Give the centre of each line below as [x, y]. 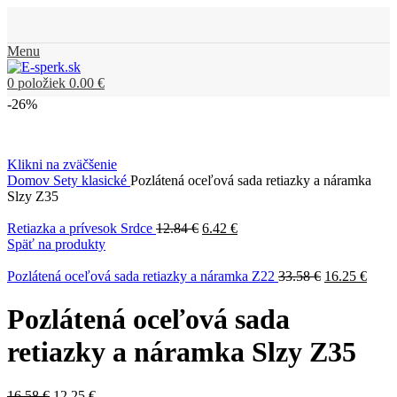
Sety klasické [92, 180]
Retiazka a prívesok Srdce [82, 228]
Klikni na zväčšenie [62, 164]
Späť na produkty [56, 244]
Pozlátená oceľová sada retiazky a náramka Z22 [143, 276]
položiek [42, 83]
